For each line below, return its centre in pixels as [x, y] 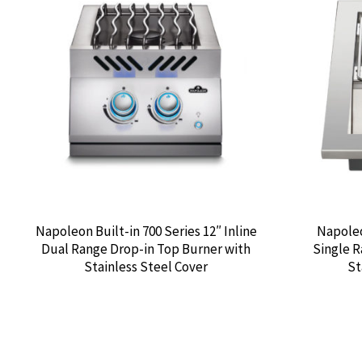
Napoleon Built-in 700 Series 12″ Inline [146, 231]
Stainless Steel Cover [146, 266]
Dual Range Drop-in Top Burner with [146, 248]
